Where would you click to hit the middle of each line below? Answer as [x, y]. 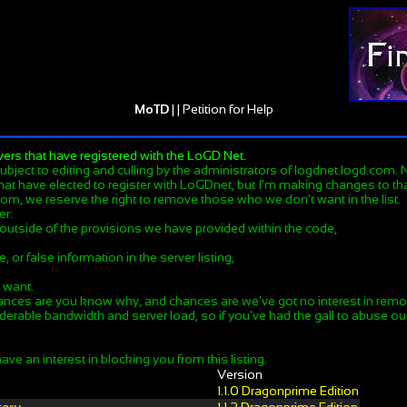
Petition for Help [228, 109]
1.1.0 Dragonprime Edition [288, 391]
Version [240, 374]
